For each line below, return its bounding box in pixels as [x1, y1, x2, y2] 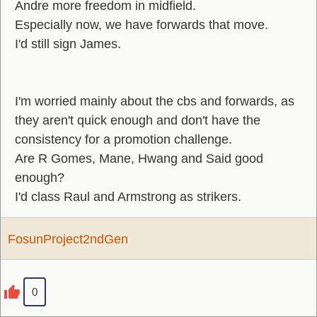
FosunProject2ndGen [8, 232, 128, 246]
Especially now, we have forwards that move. [15, 18, 268, 32]
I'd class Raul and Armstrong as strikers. [15, 190, 241, 204]
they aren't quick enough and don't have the [15, 113, 260, 127]
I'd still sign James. [15, 37, 121, 51]
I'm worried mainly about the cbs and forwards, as [15, 94, 294, 108]
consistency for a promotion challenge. [15, 132, 232, 146]
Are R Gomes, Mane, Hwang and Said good [15, 151, 263, 166]
